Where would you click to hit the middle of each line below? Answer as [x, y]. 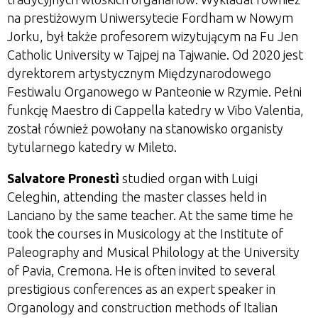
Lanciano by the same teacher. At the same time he [150, 215]
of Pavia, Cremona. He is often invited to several [141, 270]
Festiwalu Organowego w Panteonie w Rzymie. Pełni [154, 92]
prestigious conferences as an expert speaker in [141, 289]
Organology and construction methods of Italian [142, 307]
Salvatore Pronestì [63, 178]
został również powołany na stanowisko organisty [145, 128]
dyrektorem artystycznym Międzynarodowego [139, 73]
